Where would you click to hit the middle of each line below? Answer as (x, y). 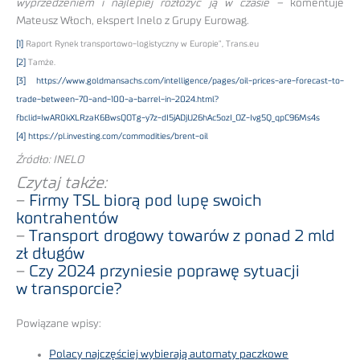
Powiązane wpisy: (59, 323)
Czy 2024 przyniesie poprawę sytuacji (164, 272)
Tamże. (41, 63)
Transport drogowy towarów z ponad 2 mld (182, 237)
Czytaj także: (61, 184)
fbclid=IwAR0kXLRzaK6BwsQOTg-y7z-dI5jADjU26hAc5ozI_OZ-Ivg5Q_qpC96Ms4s (168, 118)
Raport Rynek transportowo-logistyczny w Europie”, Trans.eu (141, 44)
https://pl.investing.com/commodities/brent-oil (118, 137)
